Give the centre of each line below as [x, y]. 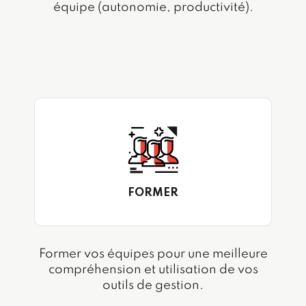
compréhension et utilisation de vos [153, 270]
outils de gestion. [153, 286]
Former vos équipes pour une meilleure [153, 254]
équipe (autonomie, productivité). [153, 8]
